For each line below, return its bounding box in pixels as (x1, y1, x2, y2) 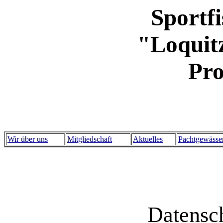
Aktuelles (133, 135, 163, 143)
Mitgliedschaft (67, 135, 112, 143)
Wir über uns (7, 135, 48, 143)
